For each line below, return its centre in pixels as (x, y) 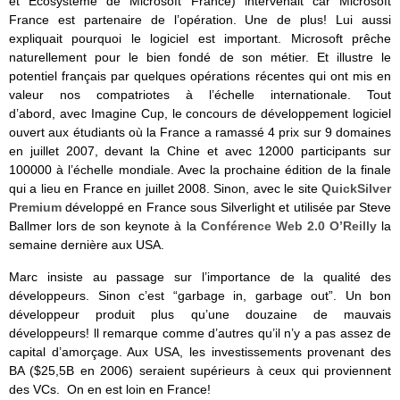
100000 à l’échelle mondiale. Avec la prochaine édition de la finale (200, 170)
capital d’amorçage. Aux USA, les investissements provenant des (200, 351)
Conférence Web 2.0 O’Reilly (288, 226)
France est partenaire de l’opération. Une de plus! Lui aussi (200, 20)
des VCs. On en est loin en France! (110, 389)
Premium (35, 208)
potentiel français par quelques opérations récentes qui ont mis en (200, 76)
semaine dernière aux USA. (87, 245)
